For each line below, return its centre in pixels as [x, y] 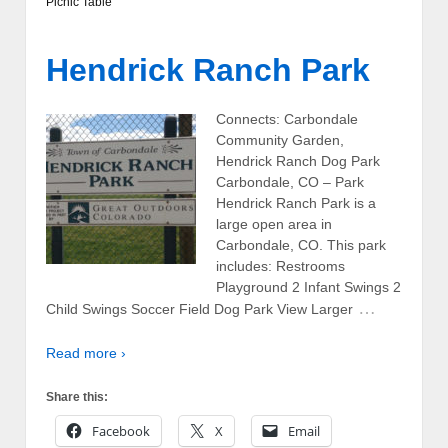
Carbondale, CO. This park [301, 245]
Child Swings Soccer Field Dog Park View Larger [199, 309]
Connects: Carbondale [287, 119]
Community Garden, [280, 140]
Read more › [86, 352]
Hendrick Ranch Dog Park [298, 161]
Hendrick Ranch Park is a [296, 203]
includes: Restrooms [280, 266]
